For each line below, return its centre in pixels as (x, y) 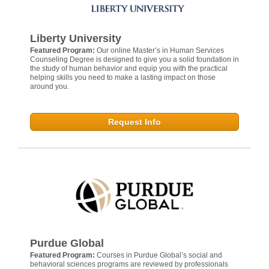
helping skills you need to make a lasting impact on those (123, 77)
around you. (50, 86)
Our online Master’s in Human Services (160, 50)
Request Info (134, 122)
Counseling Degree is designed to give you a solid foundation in (134, 59)
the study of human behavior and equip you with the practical (129, 68)
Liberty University (76, 38)
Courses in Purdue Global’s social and (159, 255)
